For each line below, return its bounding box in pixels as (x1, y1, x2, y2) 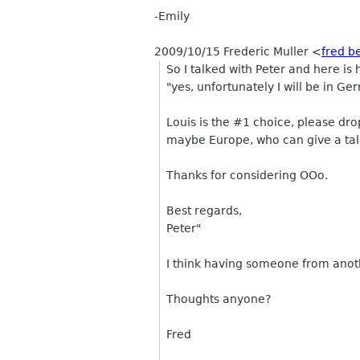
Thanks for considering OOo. (166, 169, 329, 182)
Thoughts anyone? (166, 292, 272, 305)
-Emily (154, 10, 190, 22)
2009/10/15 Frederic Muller (154, 45, 312, 58)
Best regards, (166, 204, 243, 217)
